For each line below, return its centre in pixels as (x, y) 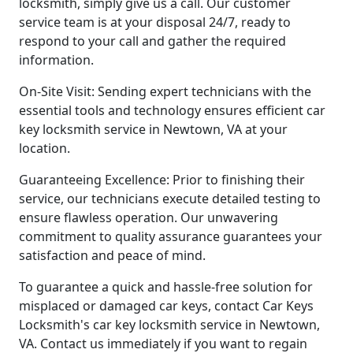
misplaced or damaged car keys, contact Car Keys (166, 305)
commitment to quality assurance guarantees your (171, 236)
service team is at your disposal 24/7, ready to (155, 22)
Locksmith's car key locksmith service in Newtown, (169, 324)
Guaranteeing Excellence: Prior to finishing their (162, 179)
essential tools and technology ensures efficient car (172, 110)
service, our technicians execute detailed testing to (170, 198)
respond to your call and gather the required (152, 41)
